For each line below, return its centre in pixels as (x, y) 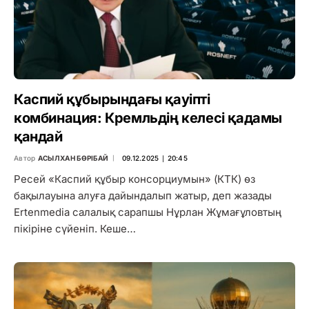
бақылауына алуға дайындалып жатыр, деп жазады (143, 195)
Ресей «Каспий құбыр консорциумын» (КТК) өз (134, 179)
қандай (38, 136)
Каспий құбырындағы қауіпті (112, 99)
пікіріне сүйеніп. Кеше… (75, 228)
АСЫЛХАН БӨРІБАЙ (73, 158)
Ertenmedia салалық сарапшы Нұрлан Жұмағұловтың (148, 212)
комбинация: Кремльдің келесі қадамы (148, 118)
